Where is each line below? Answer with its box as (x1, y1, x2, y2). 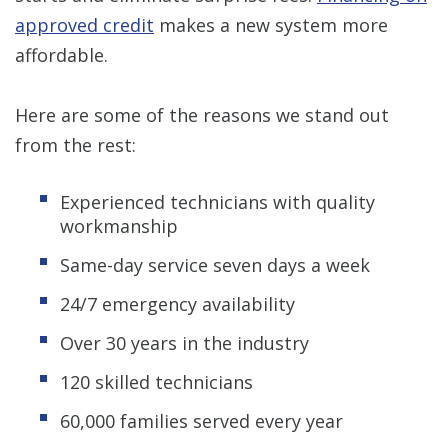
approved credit (15, 12, 154, 37)
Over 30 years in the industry (60, 330, 309, 355)
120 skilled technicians (60, 369, 253, 394)
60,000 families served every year (60, 408, 343, 433)
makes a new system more (154, 12, 388, 37)
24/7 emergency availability (60, 291, 295, 316)
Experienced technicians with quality (60, 189, 375, 214)
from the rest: (15, 132, 136, 157)
